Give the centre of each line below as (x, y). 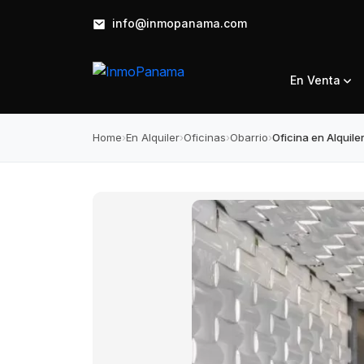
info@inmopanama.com (178, 23)
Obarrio (249, 137)
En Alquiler (153, 137)
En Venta (317, 80)
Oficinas (205, 137)
